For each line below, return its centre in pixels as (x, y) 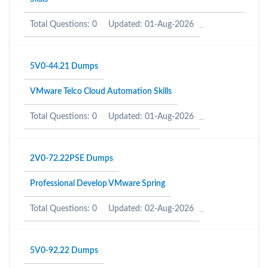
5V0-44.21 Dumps (64, 66)
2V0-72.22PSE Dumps (71, 159)
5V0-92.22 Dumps (64, 251)
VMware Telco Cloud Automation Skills (101, 92)
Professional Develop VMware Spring (98, 184)
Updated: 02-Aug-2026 (151, 209)
